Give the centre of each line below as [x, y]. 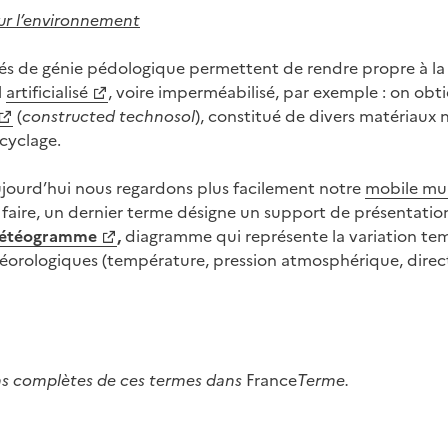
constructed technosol [108, 115]
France [271, 379]
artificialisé [47, 91]
